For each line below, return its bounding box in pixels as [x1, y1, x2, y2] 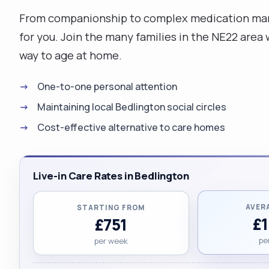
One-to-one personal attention [37, 79, 177, 93]
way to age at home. [19, 47, 122, 63]
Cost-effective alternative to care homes [37, 120, 225, 134]
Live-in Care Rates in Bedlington [33, 168, 189, 183]
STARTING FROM [77, 202, 145, 212]
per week [94, 235, 128, 246]
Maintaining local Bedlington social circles [37, 100, 226, 113]
